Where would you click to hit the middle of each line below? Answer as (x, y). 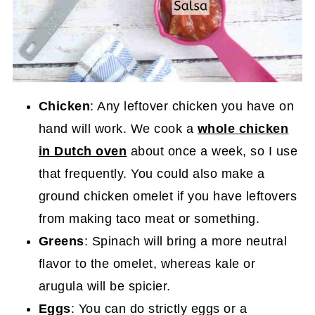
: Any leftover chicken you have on (192, 106)
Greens (61, 241)
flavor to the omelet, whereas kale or (147, 263)
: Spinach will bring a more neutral (186, 241)
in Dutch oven (83, 151)
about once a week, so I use (212, 151)
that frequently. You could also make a (152, 173)
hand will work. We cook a (118, 128)
